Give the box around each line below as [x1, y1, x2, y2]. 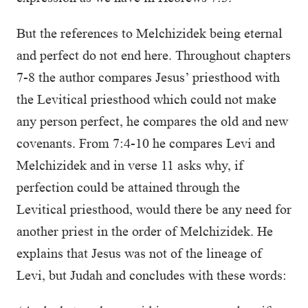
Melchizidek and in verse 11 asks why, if [16, 157, 243, 173]
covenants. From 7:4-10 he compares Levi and [16, 135, 275, 151]
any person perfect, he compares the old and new [16, 113, 288, 129]
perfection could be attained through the [16, 179, 240, 195]
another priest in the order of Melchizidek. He [16, 223, 273, 239]
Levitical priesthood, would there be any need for [16, 201, 291, 217]
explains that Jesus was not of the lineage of [16, 245, 262, 261]
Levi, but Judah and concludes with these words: [16, 267, 287, 283]
